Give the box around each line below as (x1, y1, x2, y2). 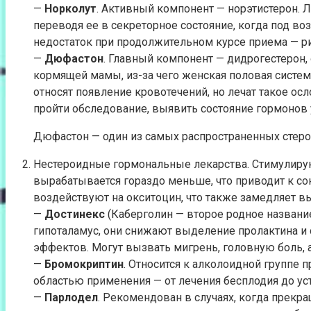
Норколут (44, 1, 96, 15)
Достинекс (44, 207, 105, 221)
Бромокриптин (44, 257, 124, 271)
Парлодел (44, 290, 98, 304)
